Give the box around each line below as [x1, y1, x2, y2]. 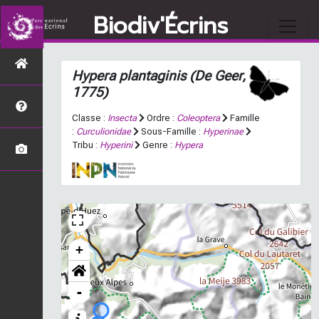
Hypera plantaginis [72, 68, 186, 84]
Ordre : [145, 113, 177, 123]
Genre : [140, 140, 174, 150]
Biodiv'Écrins [93, 9, 228, 43]
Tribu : [72, 140, 100, 150]
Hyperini [100, 140, 132, 150]
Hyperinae [203, 126, 244, 137]
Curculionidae [76, 126, 131, 137]
